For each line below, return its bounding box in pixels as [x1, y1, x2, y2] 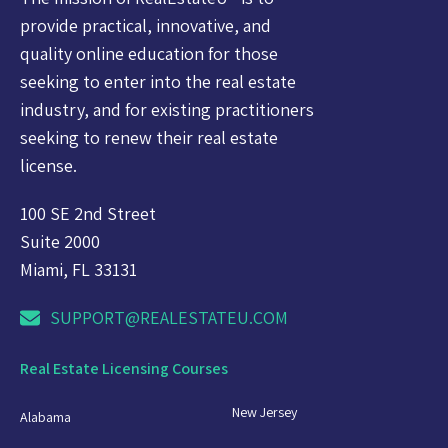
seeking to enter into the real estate [20, 69, 296, 93]
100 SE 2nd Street [20, 201, 156, 225]
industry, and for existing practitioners [20, 97, 314, 121]
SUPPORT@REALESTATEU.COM [50, 305, 288, 329]
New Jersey [232, 402, 297, 421]
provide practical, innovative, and [20, 13, 271, 37]
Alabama [20, 407, 71, 426]
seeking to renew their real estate [20, 125, 278, 149]
